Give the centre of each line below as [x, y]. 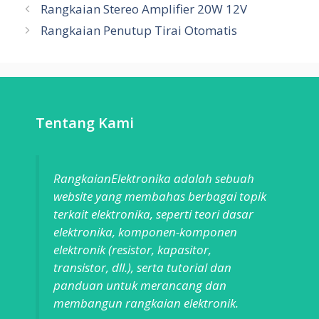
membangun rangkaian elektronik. [146, 303]
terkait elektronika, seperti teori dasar [153, 214]
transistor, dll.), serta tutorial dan [142, 267]
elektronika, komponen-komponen [145, 231]
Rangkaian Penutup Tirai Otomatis [139, 30]
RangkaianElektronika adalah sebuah [154, 178]
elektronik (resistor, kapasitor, [132, 249]
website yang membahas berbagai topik [160, 196]
